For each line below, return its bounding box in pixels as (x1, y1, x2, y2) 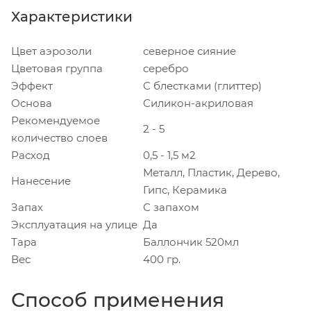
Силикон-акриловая (143, 96, 253, 110)
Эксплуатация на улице (11, 217, 137, 231)
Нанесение (11, 174, 71, 187)
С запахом (143, 200, 199, 214)
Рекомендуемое (11, 113, 100, 127)
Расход (11, 148, 50, 162)
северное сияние (143, 44, 236, 58)
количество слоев (11, 131, 108, 144)
